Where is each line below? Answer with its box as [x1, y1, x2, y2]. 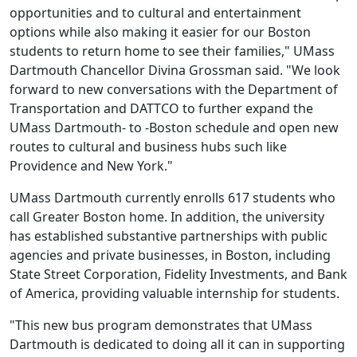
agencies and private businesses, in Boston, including [10, 246, 331, 264]
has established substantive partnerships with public [10, 227, 328, 245]
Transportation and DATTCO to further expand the [10, 100, 313, 117]
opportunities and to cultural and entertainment [10, 4, 301, 22]
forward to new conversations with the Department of [10, 80, 338, 98]
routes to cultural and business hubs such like [10, 138, 287, 155]
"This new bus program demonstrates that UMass [10, 316, 312, 334]
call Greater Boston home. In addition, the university [10, 208, 324, 226]
